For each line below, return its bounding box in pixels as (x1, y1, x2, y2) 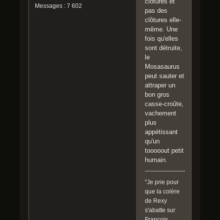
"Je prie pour (145, 178, 179, 186)
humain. (145, 156, 167, 164)
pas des (145, 6, 167, 14)
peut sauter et (145, 72, 184, 80)
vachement (145, 109, 176, 117)
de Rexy (145, 197, 167, 204)
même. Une (145, 25, 178, 33)
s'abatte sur (145, 206, 175, 214)
